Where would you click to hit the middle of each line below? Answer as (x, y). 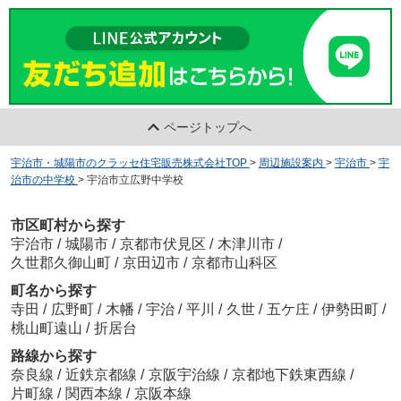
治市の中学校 (43, 179)
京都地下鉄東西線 (290, 375)
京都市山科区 (234, 263)
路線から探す (53, 356)
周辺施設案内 (290, 162)
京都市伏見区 (162, 244)
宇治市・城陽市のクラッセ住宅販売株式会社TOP (128, 162)
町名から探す (53, 291)
